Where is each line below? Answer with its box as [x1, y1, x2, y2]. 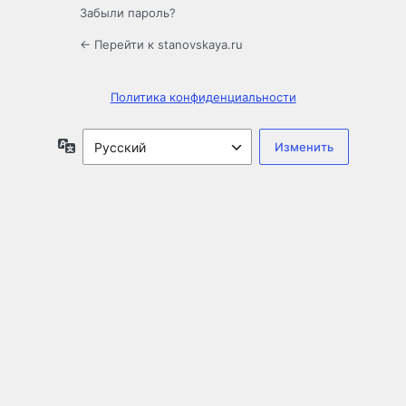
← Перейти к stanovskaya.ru [80, 37, 243, 53]
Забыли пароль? [80, 5, 176, 21]
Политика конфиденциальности [110, 90, 296, 105]
